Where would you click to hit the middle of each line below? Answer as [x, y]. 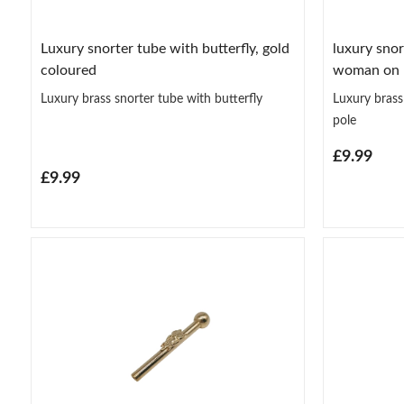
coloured [68, 70]
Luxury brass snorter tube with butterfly [151, 99]
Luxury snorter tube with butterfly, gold [165, 48]
